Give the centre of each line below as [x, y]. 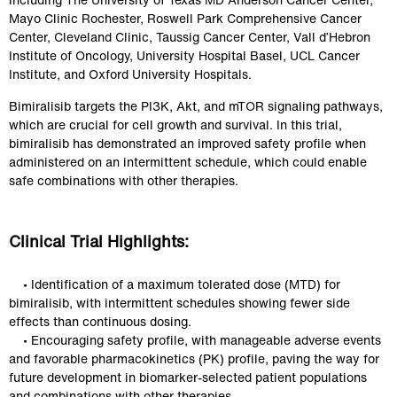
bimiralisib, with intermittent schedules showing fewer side [181, 303]
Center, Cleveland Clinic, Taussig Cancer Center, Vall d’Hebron [191, 37]
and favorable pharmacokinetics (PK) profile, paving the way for [196, 358]
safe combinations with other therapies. [124, 180]
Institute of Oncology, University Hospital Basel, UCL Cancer [186, 55]
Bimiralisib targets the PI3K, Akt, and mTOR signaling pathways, [198, 106]
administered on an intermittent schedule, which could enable [190, 162]
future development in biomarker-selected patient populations [190, 377]
